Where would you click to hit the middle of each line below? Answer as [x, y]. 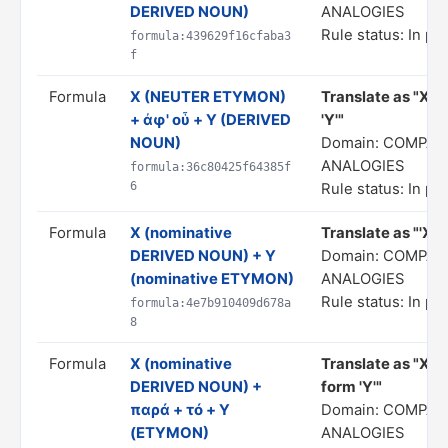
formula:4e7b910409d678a [210, 303]
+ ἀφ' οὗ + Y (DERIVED [210, 120]
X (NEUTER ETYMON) [208, 97]
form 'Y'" [351, 387]
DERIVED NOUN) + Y [203, 256]
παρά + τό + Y [180, 410]
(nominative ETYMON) [212, 279]
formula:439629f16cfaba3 [210, 36]
